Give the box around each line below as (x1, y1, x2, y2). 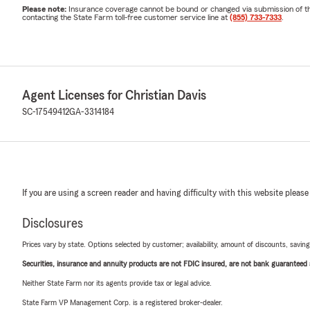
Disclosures (22, 216, 83, 230)
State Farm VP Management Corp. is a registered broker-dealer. (22, 298, 223, 307)
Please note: (22, 4, 69, 13)
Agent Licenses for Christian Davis (22, 88, 206, 102)
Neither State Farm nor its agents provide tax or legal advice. (22, 278, 212, 287)
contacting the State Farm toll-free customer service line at (22, 12, 230, 21)
